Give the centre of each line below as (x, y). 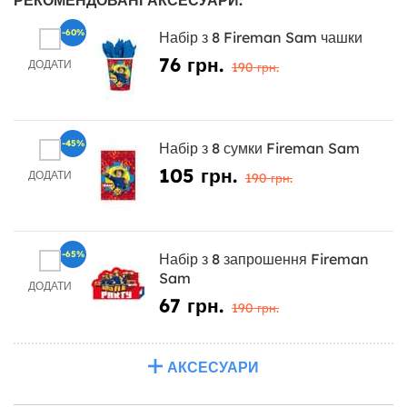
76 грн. (191, 64)
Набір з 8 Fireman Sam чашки (261, 37)
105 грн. (198, 175)
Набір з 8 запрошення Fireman (264, 258)
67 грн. (191, 305)
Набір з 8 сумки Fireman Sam (259, 148)
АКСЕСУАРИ (213, 367)
